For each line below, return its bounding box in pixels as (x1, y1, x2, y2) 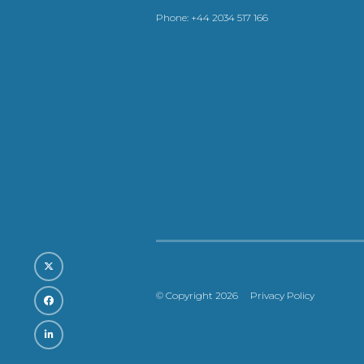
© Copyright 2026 (156, 289, 238, 302)
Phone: (156, 11, 191, 24)
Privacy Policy (250, 289, 314, 302)
